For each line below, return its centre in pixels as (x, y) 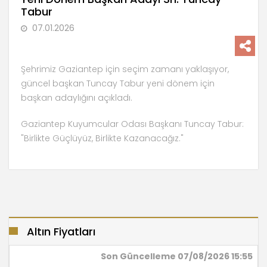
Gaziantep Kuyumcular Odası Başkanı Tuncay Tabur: (132, 124)
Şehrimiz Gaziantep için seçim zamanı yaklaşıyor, (125, 69)
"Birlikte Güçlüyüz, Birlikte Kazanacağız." (102, 138)
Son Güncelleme (139, 256)
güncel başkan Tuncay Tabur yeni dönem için (118, 83)
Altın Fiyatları (61, 231)
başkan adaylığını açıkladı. (77, 97)
